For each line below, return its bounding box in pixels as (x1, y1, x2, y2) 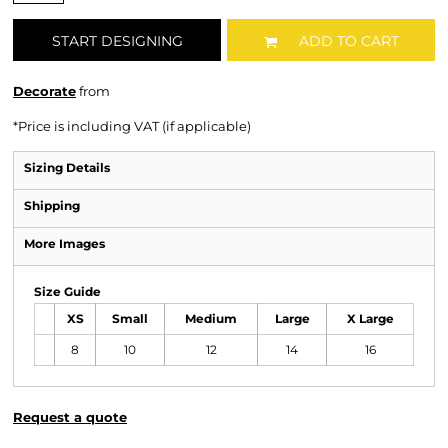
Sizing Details (24, 160, 110, 175)
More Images (24, 236, 105, 251)
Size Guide (34, 284, 101, 299)
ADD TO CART (298, 32, 399, 51)
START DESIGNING (51, 32, 183, 51)
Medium (185, 312, 237, 326)
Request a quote (13, 409, 127, 425)
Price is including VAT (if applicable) (18, 118, 251, 134)
